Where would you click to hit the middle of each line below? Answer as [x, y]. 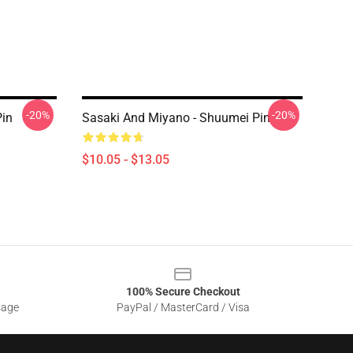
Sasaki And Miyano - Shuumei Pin [176, 118]
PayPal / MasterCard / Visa [183, 307]
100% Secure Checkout [183, 292]
